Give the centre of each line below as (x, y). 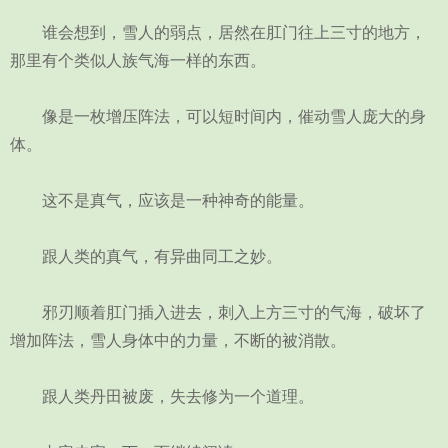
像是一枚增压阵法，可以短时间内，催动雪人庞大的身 (218, 116)
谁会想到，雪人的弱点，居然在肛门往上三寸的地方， (218, 32)
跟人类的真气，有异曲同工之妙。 (146, 256)
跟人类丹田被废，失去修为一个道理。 (162, 396)
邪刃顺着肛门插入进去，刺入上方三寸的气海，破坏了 (218, 312)
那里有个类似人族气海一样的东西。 (138, 60)
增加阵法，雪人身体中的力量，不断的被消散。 (178, 340)
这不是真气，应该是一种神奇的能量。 (162, 200)
